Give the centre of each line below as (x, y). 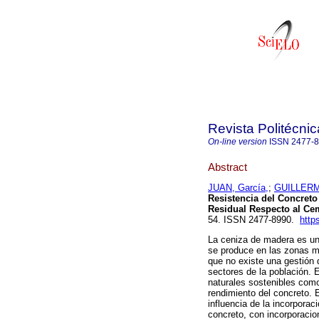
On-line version (237, 142)
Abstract (228, 167)
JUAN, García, (238, 188)
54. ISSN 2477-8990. (254, 220)
